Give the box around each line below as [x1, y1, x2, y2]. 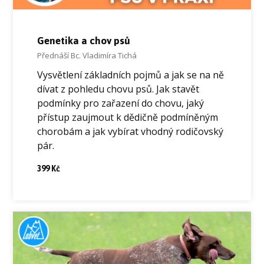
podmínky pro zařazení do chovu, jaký [37, 97, 204, 110]
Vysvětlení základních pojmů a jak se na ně [37, 68, 224, 82]
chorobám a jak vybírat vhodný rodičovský [37, 125, 223, 138]
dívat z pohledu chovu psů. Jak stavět [37, 82, 199, 96]
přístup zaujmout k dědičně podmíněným [37, 111, 218, 124]
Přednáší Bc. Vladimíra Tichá [37, 49, 137, 61]
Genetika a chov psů [37, 30, 130, 51]
